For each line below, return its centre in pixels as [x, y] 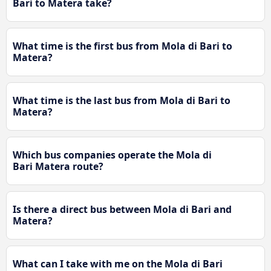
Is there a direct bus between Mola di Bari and [122, 209]
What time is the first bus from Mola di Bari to [122, 46]
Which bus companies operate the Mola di [112, 155]
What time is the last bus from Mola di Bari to [122, 100]
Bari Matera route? [58, 166]
